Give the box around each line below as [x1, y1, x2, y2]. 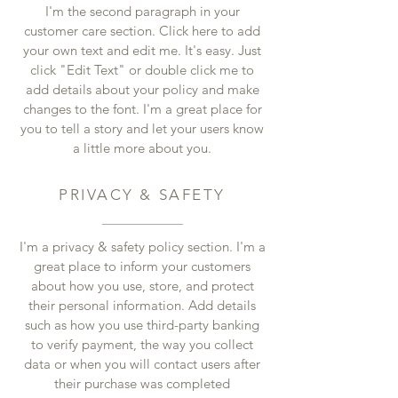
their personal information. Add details [28, 297, 256, 314]
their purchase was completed [54, 375, 230, 392]
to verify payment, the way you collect [31, 336, 253, 353]
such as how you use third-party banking [25, 316, 259, 333]
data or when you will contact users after [24, 355, 260, 372]
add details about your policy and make [25, 81, 259, 98]
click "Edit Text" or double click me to [30, 61, 254, 78]
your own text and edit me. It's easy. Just [23, 42, 261, 59]
